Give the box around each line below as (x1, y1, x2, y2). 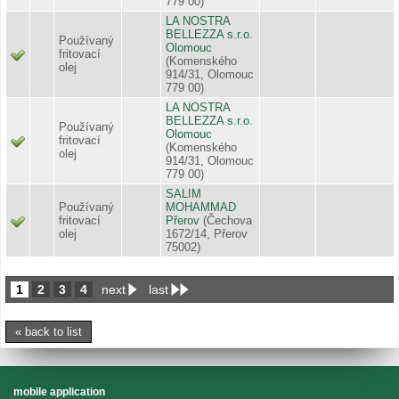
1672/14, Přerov (166, 226, 248, 240)
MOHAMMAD (166, 199, 236, 214)
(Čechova (203, 213, 252, 227)
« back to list (15, 324, 82, 338)
